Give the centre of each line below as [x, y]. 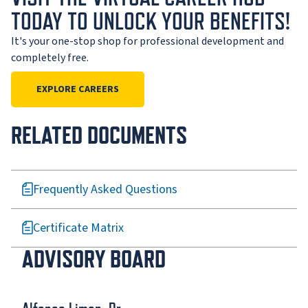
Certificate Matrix [78, 228]
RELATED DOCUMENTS [99, 135]
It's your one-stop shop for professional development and [147, 41]
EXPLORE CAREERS [78, 89]
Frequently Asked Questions [105, 189]
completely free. [50, 57]
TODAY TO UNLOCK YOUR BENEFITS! [151, 21]
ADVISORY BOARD [94, 259]
